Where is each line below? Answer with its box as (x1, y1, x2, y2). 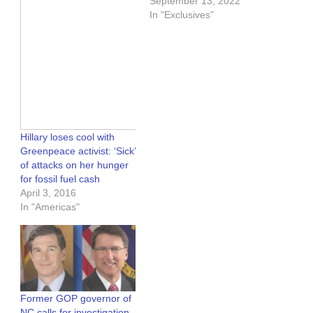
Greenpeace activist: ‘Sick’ (20, 145, 136, 157)
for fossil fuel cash (20, 173, 100, 185)
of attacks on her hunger (20, 159, 129, 171)
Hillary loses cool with (20, 131, 115, 143)
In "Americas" (20, 201, 80, 213)
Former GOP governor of (20, 292, 131, 304)
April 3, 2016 (20, 187, 76, 199)
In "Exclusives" (150, 8, 214, 20)
